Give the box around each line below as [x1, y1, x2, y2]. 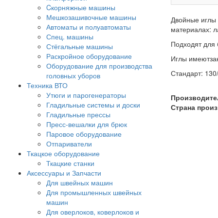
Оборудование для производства [46, 61, 152, 71]
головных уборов [46, 71, 100, 80]
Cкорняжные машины [46, 2, 115, 12]
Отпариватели [46, 139, 92, 148]
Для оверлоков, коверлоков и [46, 207, 139, 217]
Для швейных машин [46, 178, 113, 187]
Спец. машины [46, 32, 93, 41]
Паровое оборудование [46, 129, 122, 139]
